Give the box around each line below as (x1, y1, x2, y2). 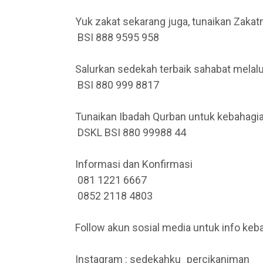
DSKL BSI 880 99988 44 (75, 126, 186, 139)
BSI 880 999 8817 (75, 79, 159, 91)
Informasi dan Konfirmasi (75, 158, 193, 170)
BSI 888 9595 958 (75, 31, 159, 43)
